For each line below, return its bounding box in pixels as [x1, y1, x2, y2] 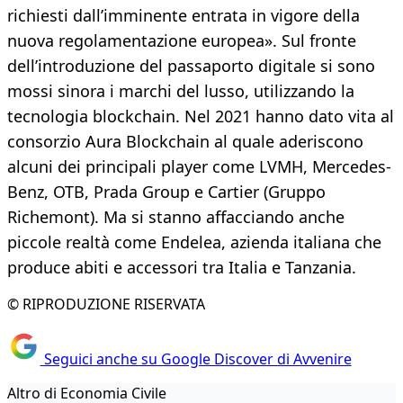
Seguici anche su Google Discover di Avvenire [40, 348, 352, 369]
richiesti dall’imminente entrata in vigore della [7, 4, 360, 27]
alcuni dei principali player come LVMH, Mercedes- [7, 156, 391, 178]
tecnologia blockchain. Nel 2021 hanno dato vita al [7, 105, 394, 128]
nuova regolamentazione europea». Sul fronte [7, 30, 356, 52]
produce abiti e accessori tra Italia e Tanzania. [7, 256, 356, 279]
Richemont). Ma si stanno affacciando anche [7, 206, 345, 228]
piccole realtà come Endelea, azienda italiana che [7, 231, 381, 254]
